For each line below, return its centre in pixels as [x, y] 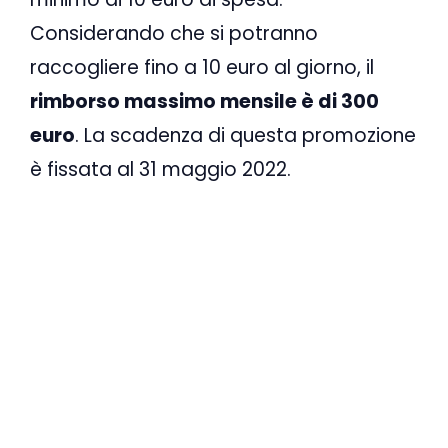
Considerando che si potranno [174, 33]
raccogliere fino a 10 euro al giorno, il [202, 67]
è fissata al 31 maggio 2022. [160, 169]
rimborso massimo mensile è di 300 [204, 101]
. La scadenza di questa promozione [245, 135]
